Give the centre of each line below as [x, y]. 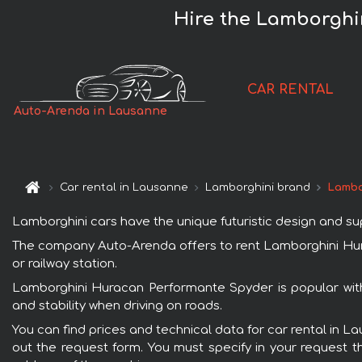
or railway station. [65, 263]
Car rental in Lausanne [124, 188]
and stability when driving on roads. [117, 305]
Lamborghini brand [258, 188]
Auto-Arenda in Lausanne [91, 112]
